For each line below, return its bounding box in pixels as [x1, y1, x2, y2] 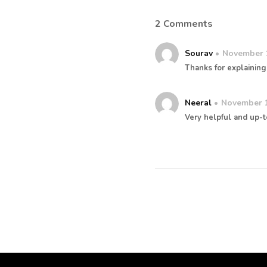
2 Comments [155, 17, 213, 31]
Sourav [185, 48, 213, 60]
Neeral [185, 97, 212, 109]
